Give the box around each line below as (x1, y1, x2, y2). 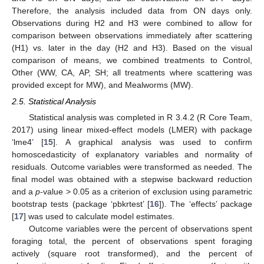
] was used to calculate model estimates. (24, 212, 174, 222)
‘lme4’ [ (12, 137, 44, 147)
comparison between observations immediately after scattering (12, 31, 252, 41)
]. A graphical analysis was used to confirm (53, 137, 252, 147)
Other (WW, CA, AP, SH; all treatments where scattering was (12, 68, 252, 78)
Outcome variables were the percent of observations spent (28, 224, 252, 234)
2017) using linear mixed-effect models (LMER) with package (12, 125, 252, 135)
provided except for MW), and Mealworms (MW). (12, 80, 193, 90)
